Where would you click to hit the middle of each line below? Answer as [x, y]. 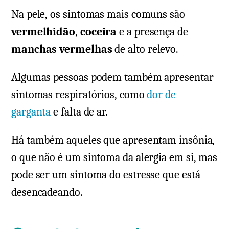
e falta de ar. [79, 112]
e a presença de [152, 31]
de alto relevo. [145, 49]
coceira [98, 31]
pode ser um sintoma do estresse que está [106, 175]
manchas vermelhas [62, 49]
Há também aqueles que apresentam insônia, [113, 140]
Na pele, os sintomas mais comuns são [98, 14]
